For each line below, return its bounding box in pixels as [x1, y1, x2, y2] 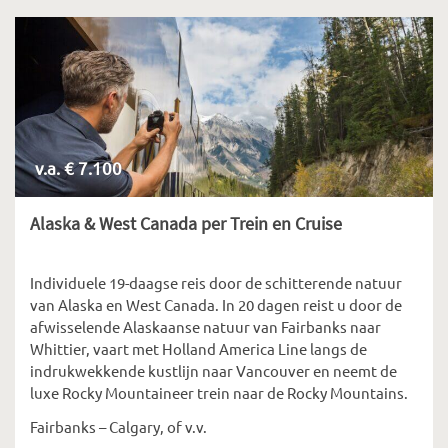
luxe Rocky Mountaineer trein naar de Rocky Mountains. [30, 383, 408, 402]
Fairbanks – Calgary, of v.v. [30, 417, 207, 436]
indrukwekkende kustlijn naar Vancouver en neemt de [30, 361, 397, 380]
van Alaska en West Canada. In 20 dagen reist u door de [30, 295, 402, 314]
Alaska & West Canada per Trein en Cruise [30, 212, 342, 235]
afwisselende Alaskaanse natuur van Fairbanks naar [30, 317, 381, 336]
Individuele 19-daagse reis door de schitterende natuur [30, 273, 402, 292]
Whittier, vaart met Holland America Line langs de [30, 339, 367, 358]
